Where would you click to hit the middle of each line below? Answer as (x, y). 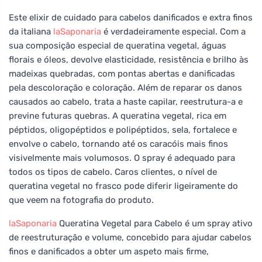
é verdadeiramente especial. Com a (173, 31)
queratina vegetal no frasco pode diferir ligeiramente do (123, 186)
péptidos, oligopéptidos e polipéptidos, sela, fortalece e (123, 130)
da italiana (31, 31)
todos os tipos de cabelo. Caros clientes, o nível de (113, 172)
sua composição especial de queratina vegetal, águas (118, 45)
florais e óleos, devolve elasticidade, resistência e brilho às (129, 59)
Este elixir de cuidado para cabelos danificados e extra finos (131, 17)
